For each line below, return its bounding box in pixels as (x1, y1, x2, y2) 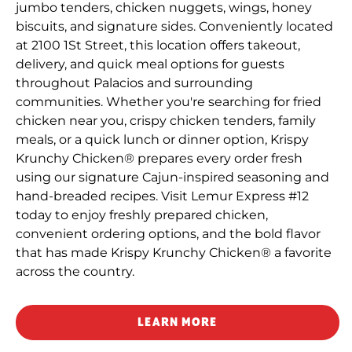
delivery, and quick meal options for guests (16, 56, 284, 71)
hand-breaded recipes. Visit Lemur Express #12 (16, 188, 309, 203)
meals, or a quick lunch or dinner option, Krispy (16, 131, 309, 147)
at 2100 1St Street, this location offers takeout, (16, 37, 300, 53)
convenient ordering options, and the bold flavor (16, 225, 321, 241)
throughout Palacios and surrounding (16, 75, 253, 90)
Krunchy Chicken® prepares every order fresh (16, 150, 302, 166)
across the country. (16, 263, 134, 279)
